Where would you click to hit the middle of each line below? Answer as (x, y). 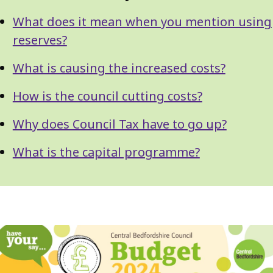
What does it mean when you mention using (142, 22)
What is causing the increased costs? (119, 68)
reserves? (40, 40)
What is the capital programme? (106, 152)
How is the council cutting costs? (107, 96)
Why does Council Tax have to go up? (119, 124)
